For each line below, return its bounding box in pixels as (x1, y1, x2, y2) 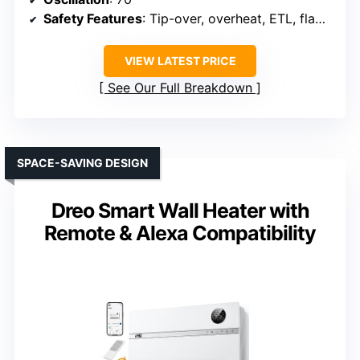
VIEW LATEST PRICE (124, 54, 236, 68)
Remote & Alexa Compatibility (44, 221, 316, 246)
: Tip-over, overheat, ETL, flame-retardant (142, 10, 315, 27)
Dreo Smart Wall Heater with (51, 198, 309, 223)
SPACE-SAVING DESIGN (17, 156, 148, 170)
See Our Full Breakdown (108, 80, 252, 96)
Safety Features (43, 10, 142, 27)
